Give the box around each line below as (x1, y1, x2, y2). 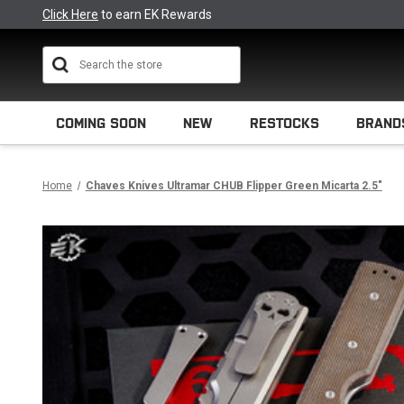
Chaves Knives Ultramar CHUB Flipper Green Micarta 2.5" (85, 179, 382, 192)
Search (221, 48, 262, 62)
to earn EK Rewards (98, 7, 212, 22)
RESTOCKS (249, 115, 319, 131)
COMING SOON (56, 115, 146, 131)
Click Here (42, 7, 98, 22)
